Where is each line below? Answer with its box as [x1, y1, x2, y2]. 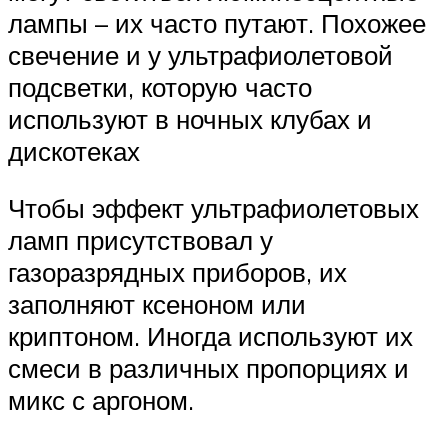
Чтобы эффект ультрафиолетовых [8, 192, 419, 225]
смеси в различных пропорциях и [8, 352, 409, 385]
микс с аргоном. [8, 384, 194, 417]
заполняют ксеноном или [8, 288, 306, 321]
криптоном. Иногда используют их [8, 320, 413, 353]
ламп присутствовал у [8, 224, 273, 257]
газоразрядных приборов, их [8, 256, 347, 289]
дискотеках [8, 134, 140, 167]
